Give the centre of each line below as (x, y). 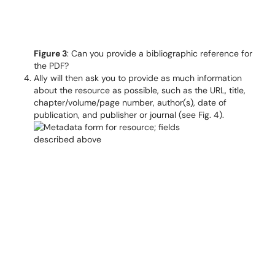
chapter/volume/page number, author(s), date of (130, 103)
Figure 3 (50, 53)
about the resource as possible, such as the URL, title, (140, 90)
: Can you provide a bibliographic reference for (160, 53)
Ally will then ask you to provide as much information (138, 78)
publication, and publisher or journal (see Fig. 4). (129, 115)
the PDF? (51, 66)
